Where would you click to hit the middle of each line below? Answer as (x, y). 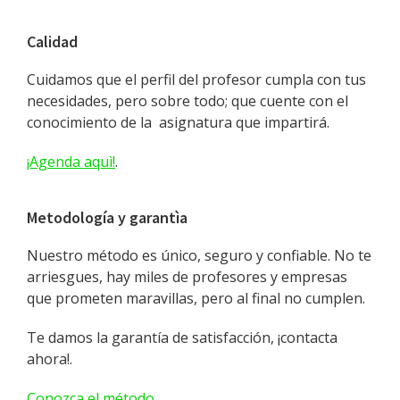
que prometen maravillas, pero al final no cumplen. (196, 299)
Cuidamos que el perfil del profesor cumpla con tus (196, 80)
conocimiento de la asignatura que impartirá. (178, 123)
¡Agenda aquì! (71, 162)
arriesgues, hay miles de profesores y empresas (187, 277)
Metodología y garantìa (107, 218)
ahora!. (50, 359)
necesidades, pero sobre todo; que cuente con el (187, 101)
